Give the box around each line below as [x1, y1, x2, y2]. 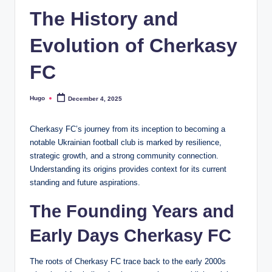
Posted [29, 97, 50, 104]
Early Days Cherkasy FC [30, 226, 231, 246]
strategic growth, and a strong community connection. [30, 151, 219, 161]
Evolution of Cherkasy [30, 34, 237, 56]
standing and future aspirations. [30, 178, 140, 188]
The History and [30, 7, 178, 30]
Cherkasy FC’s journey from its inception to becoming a [30, 124, 225, 134]
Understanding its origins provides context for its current [30, 165, 226, 174]
